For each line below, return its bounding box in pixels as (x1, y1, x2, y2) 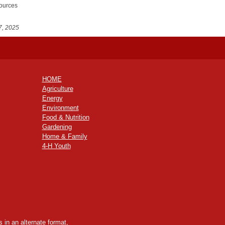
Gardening (42, 123, 72, 131)
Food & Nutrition (42, 113, 89, 121)
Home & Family (42, 132, 87, 140)
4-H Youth (42, 142, 71, 150)
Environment (42, 103, 79, 111)
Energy (42, 94, 63, 102)
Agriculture (42, 84, 73, 92)
